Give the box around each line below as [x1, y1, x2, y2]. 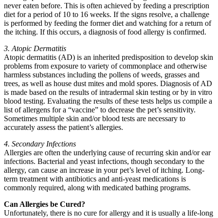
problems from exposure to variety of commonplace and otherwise [4, 62, 207, 71]
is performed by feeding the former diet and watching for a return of [4, 19, 211, 28]
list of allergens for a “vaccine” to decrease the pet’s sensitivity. [4, 106, 196, 114]
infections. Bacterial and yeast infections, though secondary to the [4, 157, 204, 166]
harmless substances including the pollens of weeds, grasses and [4, 71, 200, 79]
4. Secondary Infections [4, 140, 76, 148]
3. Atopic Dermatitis [4, 44, 66, 53]
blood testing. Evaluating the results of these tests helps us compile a [4, 97, 212, 106]
